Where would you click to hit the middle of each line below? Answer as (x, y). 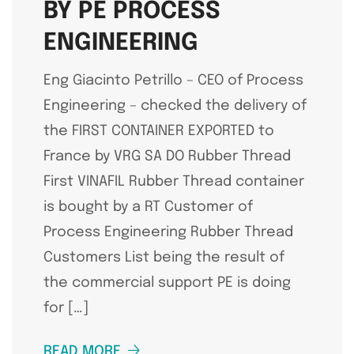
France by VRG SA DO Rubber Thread (171, 156)
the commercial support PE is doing (167, 282)
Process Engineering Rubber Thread (168, 232)
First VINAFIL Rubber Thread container (174, 181)
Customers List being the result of (164, 257)
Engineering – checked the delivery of (175, 105)
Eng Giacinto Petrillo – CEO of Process (173, 80)
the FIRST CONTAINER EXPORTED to (159, 131)
